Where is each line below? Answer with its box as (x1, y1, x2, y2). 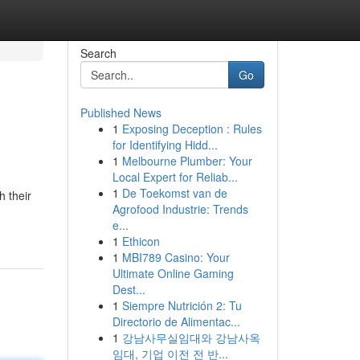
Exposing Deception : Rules (121, 121, 262, 137)
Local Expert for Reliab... (112, 169, 238, 185)
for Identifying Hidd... (112, 137, 218, 153)
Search (80, 45, 117, 61)
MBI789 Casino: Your (121, 249, 230, 265)
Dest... (112, 281, 145, 297)
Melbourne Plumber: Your (121, 153, 252, 169)
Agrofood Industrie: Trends (112, 201, 248, 217)
